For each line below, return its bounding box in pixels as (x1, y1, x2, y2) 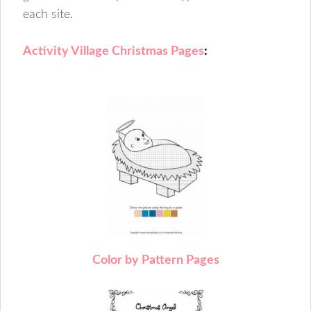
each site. (23, 8, 74, 21)
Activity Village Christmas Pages (23, 44, 205, 58)
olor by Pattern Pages (100, 254, 219, 267)
